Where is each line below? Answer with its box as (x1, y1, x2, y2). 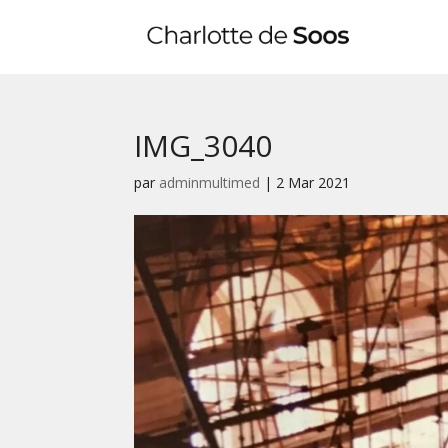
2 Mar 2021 (276, 173, 351, 192)
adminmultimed (159, 173, 261, 192)
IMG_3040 (134, 125, 273, 166)
